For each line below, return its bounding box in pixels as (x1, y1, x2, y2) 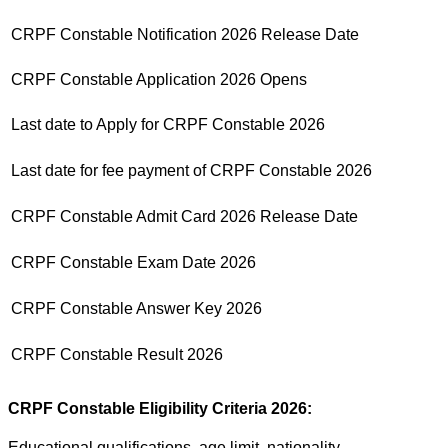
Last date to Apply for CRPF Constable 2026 (11, 115, 325, 133)
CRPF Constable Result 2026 (11, 345, 223, 363)
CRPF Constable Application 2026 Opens (11, 70, 307, 88)
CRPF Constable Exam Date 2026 (11, 253, 256, 271)
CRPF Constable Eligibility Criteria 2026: (8, 399, 312, 417)
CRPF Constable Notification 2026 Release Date (11, 25, 359, 43)
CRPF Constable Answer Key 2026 (11, 299, 262, 317)
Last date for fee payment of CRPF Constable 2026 (11, 161, 372, 179)
